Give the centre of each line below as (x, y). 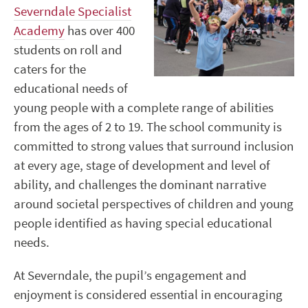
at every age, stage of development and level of (142, 166)
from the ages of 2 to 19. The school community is (148, 127)
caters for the (50, 69)
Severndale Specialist (73, 12)
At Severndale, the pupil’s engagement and (130, 276)
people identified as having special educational (143, 223)
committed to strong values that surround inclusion (154, 146)
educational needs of (71, 89)
